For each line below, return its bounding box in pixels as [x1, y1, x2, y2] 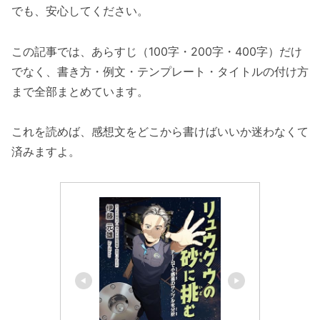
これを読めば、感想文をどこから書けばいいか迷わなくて [11, 124, 309, 139]
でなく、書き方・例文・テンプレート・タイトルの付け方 [11, 64, 309, 79]
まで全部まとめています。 [11, 84, 149, 99]
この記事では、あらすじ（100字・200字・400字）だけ [11, 44, 302, 59]
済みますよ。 [11, 144, 80, 159]
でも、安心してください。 [11, 3, 149, 18]
